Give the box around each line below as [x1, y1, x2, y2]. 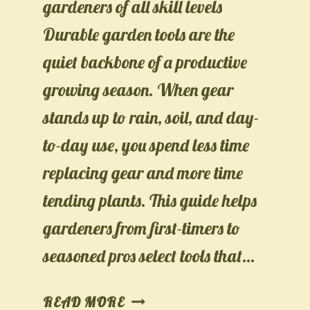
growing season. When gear [43, 78, 234, 100]
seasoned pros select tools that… [43, 244, 255, 266]
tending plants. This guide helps [43, 189, 257, 211]
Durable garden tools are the [43, 23, 235, 45]
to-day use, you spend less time [43, 134, 250, 156]
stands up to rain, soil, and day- [43, 106, 259, 128]
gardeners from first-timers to [43, 217, 241, 239]
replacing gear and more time [43, 161, 244, 183]
